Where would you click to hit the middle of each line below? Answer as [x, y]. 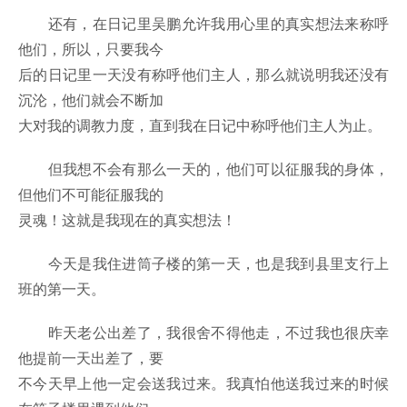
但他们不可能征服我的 [91, 194]
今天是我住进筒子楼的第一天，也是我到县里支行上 [203, 263]
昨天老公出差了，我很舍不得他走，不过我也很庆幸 [203, 333]
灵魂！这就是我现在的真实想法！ [127, 220]
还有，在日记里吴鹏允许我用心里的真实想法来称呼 [203, 24]
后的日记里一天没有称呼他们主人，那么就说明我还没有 [203, 74]
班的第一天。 [62, 289]
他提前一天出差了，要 [91, 358]
